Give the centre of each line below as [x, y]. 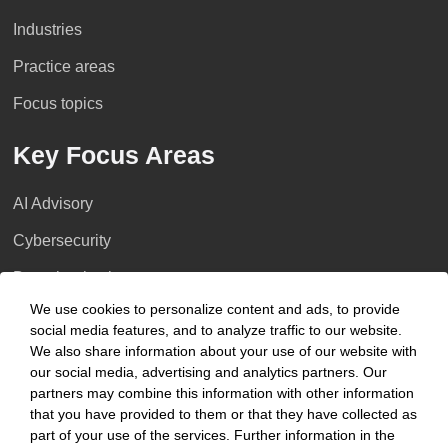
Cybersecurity [61, 241]
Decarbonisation [71, 278]
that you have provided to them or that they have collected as [223, 414]
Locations [71, 403]
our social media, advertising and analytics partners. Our [208, 372]
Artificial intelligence [84, 352]
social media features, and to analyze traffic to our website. [216, 330]
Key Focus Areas [113, 155]
